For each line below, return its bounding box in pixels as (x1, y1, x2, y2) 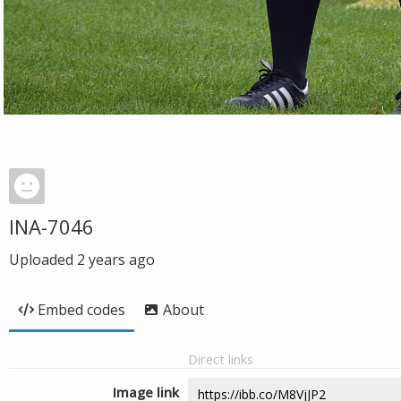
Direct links (188, 350, 253, 368)
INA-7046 (9, 213, 94, 240)
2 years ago (77, 250, 155, 269)
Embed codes (38, 300, 125, 320)
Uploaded (9, 250, 77, 269)
